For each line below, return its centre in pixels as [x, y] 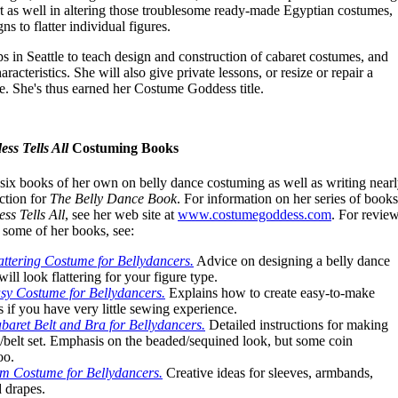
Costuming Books [123, 148]
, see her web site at [121, 215]
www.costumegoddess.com [255, 215]
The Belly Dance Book [113, 199]
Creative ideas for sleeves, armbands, [268, 373]
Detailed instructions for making [297, 325]
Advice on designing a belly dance [292, 261]
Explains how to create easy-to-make [270, 293]
